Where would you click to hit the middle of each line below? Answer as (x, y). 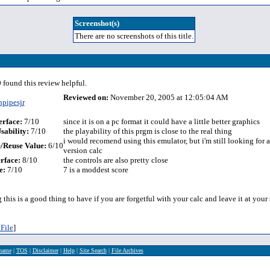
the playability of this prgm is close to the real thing (147, 131)
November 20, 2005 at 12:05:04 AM (168, 97)
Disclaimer (45, 250)
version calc (83, 150)
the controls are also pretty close (115, 160)
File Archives (127, 250)
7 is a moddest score (96, 170)
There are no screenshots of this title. (134, 36)
